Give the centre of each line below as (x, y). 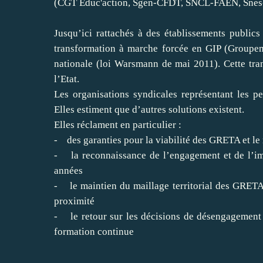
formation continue (94, 231)
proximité (74, 201)
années (68, 170)
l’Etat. (67, 79)
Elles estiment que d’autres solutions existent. (149, 109)
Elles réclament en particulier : (118, 124)
